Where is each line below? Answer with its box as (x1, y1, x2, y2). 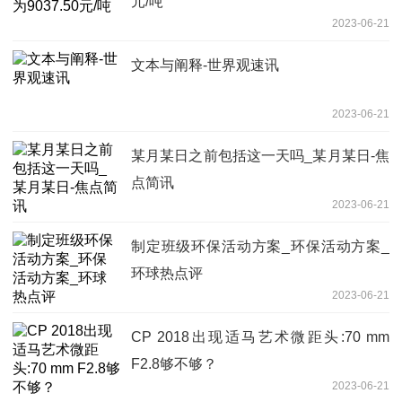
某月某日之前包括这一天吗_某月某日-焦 (131, 147, 389, 163)
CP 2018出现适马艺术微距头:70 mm (131, 328, 389, 345)
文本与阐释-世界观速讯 (131, 57, 279, 73)
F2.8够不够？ (131, 355, 217, 371)
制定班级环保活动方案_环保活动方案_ (131, 238, 389, 254)
